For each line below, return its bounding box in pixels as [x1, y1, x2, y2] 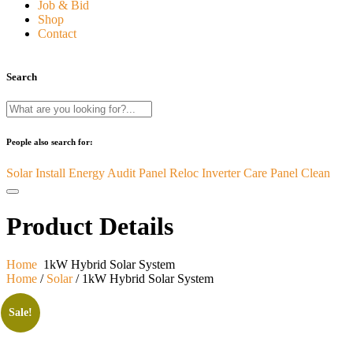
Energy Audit [69, 166, 136, 180]
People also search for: [6, 137, 93, 147]
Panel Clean [270, 166, 330, 180]
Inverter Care [202, 166, 267, 180]
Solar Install [6, 166, 65, 180]
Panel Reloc [139, 166, 199, 180]
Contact [38, 27, 76, 40]
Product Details [6, 211, 173, 240]
